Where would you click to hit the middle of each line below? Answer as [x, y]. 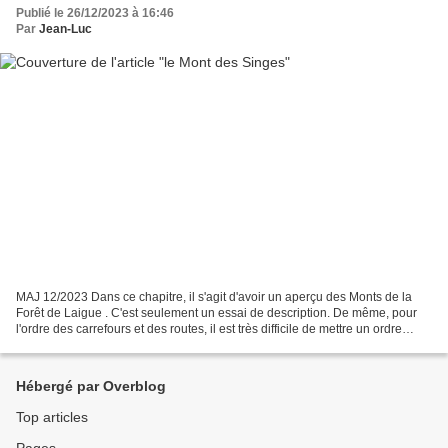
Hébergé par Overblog [91, 386]
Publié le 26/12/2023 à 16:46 [95, 13]
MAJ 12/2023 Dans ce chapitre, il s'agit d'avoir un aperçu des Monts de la [214, 296]
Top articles [52, 417]
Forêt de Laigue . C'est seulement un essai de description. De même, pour [216, 312]
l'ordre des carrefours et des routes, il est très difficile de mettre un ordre [209, 328]
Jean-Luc [65, 29]
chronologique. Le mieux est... [97, 344]
